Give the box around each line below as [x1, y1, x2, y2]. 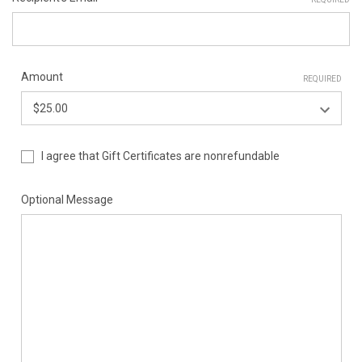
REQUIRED [302, 74, 342, 83]
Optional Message [20, 192, 113, 206]
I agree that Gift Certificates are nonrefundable [41, 149, 280, 162]
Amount [20, 70, 63, 83]
